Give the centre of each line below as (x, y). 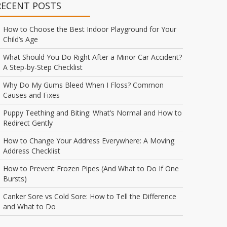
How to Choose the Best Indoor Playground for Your (90, 29)
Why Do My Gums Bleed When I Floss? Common (83, 85)
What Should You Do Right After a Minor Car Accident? (92, 57)
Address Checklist (32, 151)
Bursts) (15, 179)
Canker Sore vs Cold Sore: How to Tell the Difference (90, 196)
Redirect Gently (28, 123)
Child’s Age (21, 39)
